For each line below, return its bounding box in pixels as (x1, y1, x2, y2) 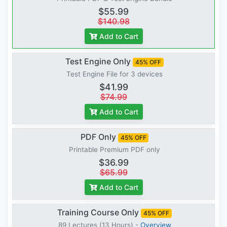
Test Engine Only (65, 56, 131, 67)
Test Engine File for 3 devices (66, 70, 163, 79)
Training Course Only (57, 207, 139, 218)
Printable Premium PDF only (69, 145, 160, 154)
